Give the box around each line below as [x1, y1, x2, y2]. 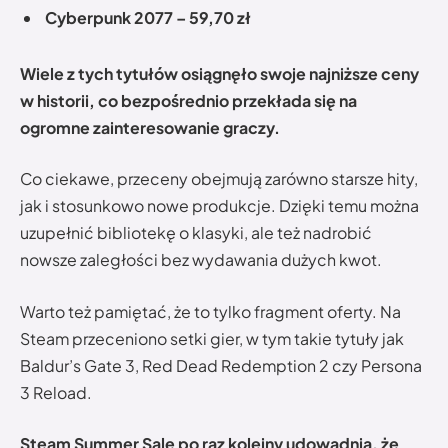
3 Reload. [20, 381, 92, 403]
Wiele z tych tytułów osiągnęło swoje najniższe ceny [20, 62, 419, 84]
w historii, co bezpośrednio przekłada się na [20, 89, 357, 111]
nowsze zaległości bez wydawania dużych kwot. [20, 249, 382, 271]
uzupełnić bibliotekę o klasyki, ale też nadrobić [20, 222, 372, 244]
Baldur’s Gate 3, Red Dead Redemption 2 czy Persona [20, 354, 422, 376]
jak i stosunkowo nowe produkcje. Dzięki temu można [20, 195, 419, 217]
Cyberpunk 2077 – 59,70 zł [45, 6, 251, 28]
